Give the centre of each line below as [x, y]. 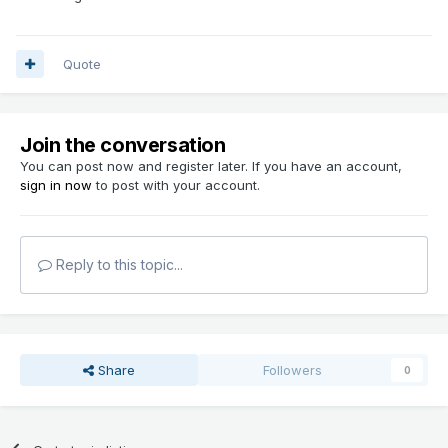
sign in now [56, 184]
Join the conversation [123, 144]
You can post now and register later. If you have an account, [211, 165]
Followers [293, 369]
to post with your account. [176, 184]
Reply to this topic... [117, 264]
